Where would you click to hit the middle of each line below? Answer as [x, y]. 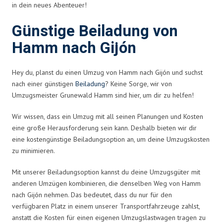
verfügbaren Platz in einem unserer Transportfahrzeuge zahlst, [106, 206]
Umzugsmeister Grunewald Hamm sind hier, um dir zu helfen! [103, 95]
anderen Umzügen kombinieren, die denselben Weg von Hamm [106, 183]
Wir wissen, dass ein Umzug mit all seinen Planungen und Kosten [108, 116]
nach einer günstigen [44, 83]
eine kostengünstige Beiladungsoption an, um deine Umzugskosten [111, 139]
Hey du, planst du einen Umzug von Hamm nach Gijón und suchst [107, 72]
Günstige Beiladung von [95, 31]
